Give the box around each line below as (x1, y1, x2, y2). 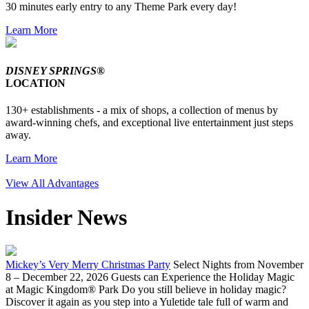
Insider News (6, 204, 127, 230)
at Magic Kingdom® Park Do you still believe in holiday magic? (6, 283, 286, 296)
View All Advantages (6, 177, 99, 190)
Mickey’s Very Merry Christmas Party (6, 259, 170, 271)
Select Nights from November (170, 259, 303, 271)
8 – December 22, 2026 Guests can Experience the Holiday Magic (6, 271, 295, 283)
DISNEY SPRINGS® (6, 64, 105, 77)
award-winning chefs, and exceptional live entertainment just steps (6, 117, 293, 129)
